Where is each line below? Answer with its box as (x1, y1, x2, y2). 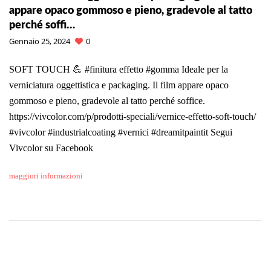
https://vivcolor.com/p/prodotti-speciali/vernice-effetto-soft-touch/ (9, 111, 256, 122)
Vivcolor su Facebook (9, 142, 93, 153)
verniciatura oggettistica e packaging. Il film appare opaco (9, 79, 229, 90)
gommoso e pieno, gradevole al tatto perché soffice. (9, 95, 205, 106)
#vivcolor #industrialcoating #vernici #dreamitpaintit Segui (9, 126, 232, 137)
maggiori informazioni (9, 171, 83, 180)
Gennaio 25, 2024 (9, 35, 70, 47)
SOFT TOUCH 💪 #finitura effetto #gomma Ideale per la (9, 64, 228, 74)
